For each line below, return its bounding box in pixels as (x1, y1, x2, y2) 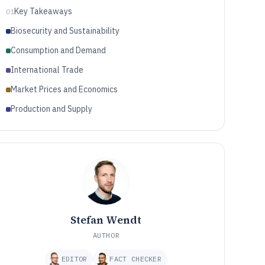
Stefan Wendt (70, 212, 142, 227)
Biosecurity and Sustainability (10, 25, 119, 36)
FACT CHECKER (109, 254, 162, 263)
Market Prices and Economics (10, 84, 118, 95)
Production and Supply (10, 104, 92, 114)
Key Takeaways (14, 6, 72, 17)
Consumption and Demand (10, 45, 106, 56)
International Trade (10, 64, 83, 75)
